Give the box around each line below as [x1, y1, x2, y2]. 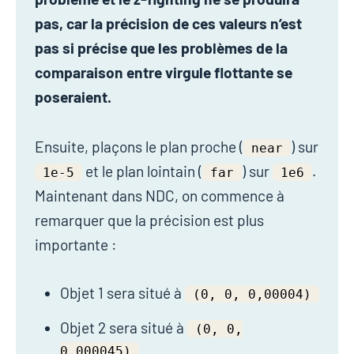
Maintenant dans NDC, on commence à [35, 186, 284, 205]
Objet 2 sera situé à [60, 318, 187, 337]
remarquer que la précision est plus [35, 210, 264, 229]
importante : [35, 235, 117, 254]
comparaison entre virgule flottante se [35, 62, 292, 81]
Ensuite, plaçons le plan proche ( [35, 137, 243, 156]
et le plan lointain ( [82, 161, 202, 180]
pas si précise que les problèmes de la [35, 38, 288, 57]
